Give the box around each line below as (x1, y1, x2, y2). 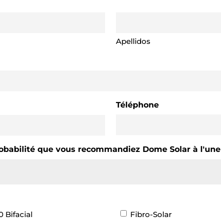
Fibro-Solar (130, 209, 172, 219)
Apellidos (116, 37, 151, 46)
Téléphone (116, 100, 159, 110)
